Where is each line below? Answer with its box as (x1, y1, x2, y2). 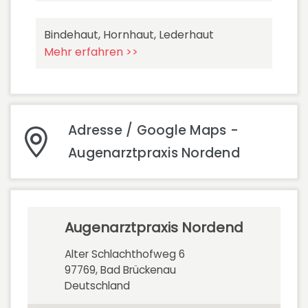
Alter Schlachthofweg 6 (65, 247, 185, 261)
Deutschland (65, 278, 130, 293)
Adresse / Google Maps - (68, 121, 239, 140)
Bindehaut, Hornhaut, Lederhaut (44, 27, 214, 43)
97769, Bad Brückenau (65, 263, 176, 277)
